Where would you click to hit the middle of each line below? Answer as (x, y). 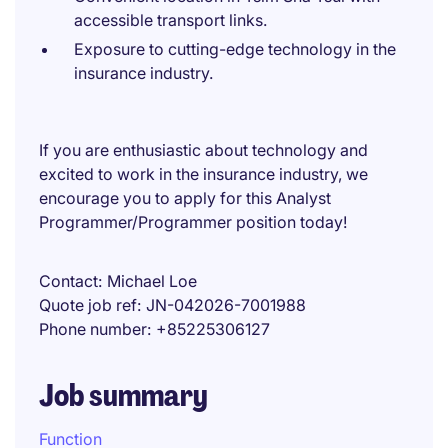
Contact (68, 281)
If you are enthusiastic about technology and (203, 150)
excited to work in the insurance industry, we (203, 174)
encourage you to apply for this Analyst (185, 198)
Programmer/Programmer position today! (193, 222)
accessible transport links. (170, 20)
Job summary (123, 395)
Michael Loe (152, 281)
